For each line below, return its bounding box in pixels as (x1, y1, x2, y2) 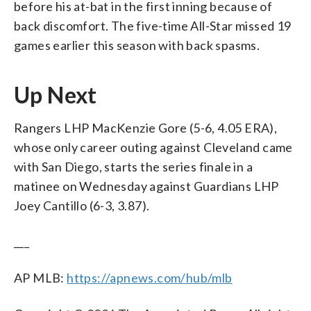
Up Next (14, 81, 97, 108)
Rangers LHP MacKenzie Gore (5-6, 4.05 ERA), (14, 119, 278, 135)
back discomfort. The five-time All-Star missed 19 (14, 17, 292, 33)
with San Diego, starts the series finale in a (14, 158, 253, 174)
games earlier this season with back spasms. (14, 37, 260, 53)
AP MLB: (14, 269, 67, 285)
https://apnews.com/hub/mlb (67, 269, 233, 285)
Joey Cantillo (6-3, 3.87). (14, 197, 150, 213)
